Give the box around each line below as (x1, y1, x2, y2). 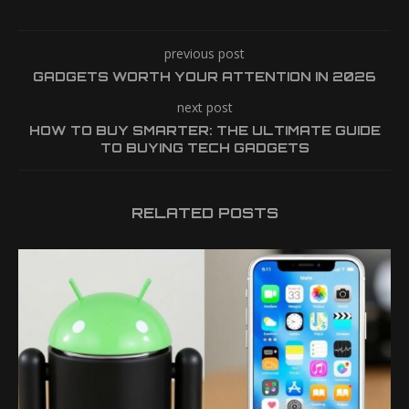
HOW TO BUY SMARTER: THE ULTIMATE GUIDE (28, 122, 381, 138)
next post (176, 99, 233, 116)
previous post (164, 45, 245, 62)
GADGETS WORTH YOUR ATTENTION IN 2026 (33, 68, 376, 84)
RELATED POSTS (131, 204, 278, 222)
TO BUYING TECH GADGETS (100, 140, 309, 155)
